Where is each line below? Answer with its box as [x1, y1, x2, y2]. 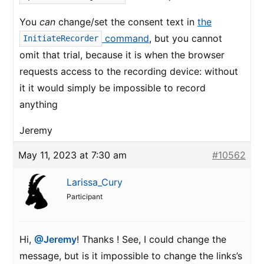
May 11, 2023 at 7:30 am [18, 149, 127, 161]
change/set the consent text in [55, 16, 197, 28]
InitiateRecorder [23, 33, 98, 43]
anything [19, 98, 58, 110]
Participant [67, 192, 103, 201]
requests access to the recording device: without [19, 65, 238, 77]
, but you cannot [149, 32, 222, 44]
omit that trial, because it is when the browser [19, 49, 225, 61]
